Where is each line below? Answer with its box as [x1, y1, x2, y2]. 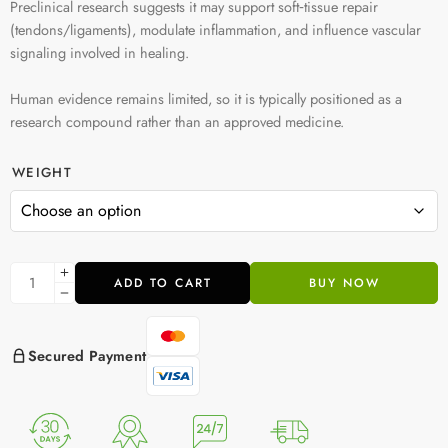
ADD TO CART [113, 273, 212, 292]
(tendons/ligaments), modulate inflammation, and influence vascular [10, 18, 421, 40]
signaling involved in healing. [10, 41, 189, 63]
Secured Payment [28, 344, 146, 366]
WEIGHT [12, 162, 72, 182]
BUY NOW [308, 273, 380, 292]
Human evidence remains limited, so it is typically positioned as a [10, 87, 402, 109]
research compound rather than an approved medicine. [10, 110, 344, 132]
